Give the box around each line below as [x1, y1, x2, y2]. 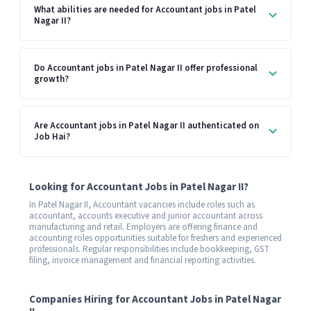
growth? [34, 72, 69, 85]
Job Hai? [34, 131, 70, 144]
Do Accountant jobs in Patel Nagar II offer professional [34, 61, 258, 74]
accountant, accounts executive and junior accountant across [29, 209, 262, 222]
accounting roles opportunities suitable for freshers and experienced [29, 231, 282, 244]
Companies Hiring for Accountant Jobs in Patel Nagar [29, 292, 281, 307]
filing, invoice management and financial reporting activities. [29, 253, 256, 267]
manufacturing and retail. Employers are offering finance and [29, 220, 258, 233]
